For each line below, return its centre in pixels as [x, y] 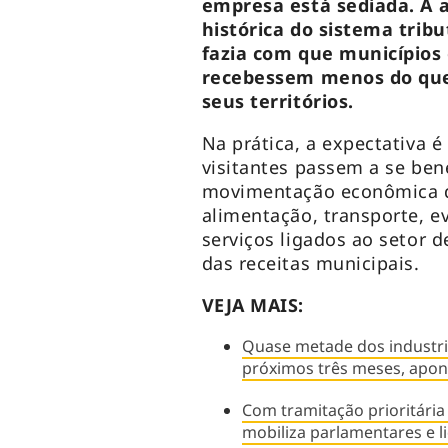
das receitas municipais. [310, 263]
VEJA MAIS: [252, 305]
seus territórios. [277, 101]
